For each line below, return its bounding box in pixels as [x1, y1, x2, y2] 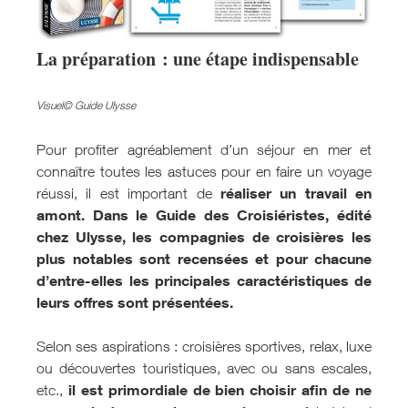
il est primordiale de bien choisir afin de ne [67, 381, 372, 400]
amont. [36, 206, 85, 225]
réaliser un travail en [219, 184, 372, 203]
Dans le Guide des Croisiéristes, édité [92, 206, 372, 225]
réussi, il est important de [36, 185, 220, 202]
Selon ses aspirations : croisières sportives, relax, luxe [36, 338, 372, 355]
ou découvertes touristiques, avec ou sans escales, [36, 360, 372, 377]
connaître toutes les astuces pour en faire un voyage [36, 163, 372, 180]
